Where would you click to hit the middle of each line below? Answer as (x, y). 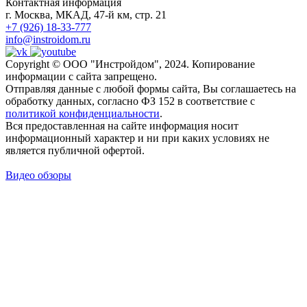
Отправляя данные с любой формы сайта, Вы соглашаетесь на (151, 89)
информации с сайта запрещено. (81, 77)
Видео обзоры (38, 175)
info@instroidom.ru (48, 40)
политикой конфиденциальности (83, 114)
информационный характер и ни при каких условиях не (137, 138)
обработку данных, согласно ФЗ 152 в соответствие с (130, 101)
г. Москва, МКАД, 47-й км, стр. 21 (86, 15)
